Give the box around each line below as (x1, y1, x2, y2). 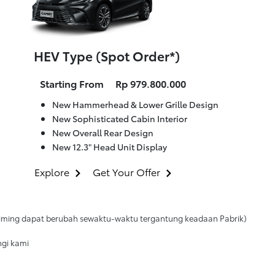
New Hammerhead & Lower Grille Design (52, 98, 219, 111)
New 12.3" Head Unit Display (52, 140, 167, 153)
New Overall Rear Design (52, 126, 153, 139)
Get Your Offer (93, 165, 160, 179)
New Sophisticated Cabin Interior (52, 112, 187, 125)
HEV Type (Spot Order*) (34, 47, 180, 65)
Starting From (40, 76, 104, 91)
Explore (34, 165, 69, 179)
